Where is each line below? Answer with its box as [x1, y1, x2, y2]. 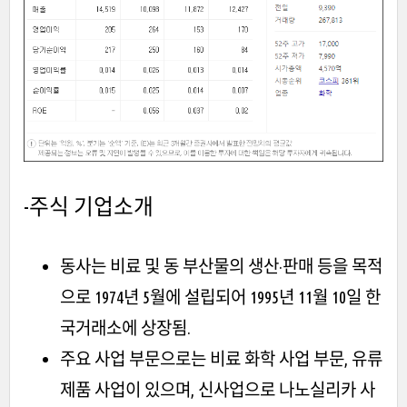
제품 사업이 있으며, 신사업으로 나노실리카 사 [60, 379, 375, 400]
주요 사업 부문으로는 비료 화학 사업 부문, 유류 [60, 348, 382, 369]
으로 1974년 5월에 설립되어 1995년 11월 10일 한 [60, 286, 381, 307]
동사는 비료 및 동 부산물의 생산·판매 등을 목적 [60, 255, 382, 276]
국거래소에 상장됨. [60, 317, 191, 338]
